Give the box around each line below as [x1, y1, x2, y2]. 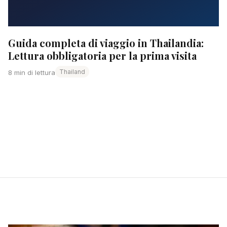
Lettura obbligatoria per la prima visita [8, 49, 197, 63]
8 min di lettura [8, 68, 55, 77]
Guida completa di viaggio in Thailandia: [8, 36, 204, 50]
